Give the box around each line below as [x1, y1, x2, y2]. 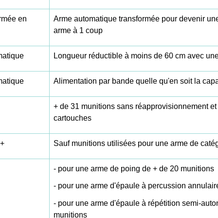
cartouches [54, 114, 91, 123]
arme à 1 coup [54, 26, 103, 35]
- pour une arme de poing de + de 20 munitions [54, 164, 214, 173]
